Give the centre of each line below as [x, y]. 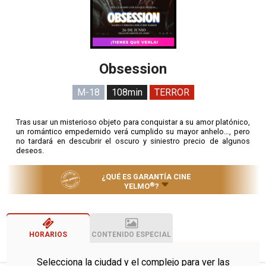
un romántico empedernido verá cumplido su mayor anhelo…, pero [133, 131]
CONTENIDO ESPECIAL [132, 235]
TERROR [172, 92]
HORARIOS [48, 235]
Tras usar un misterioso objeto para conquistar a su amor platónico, [133, 122]
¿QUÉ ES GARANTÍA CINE [146, 177]
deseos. [30, 150]
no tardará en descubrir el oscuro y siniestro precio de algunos [133, 141]
